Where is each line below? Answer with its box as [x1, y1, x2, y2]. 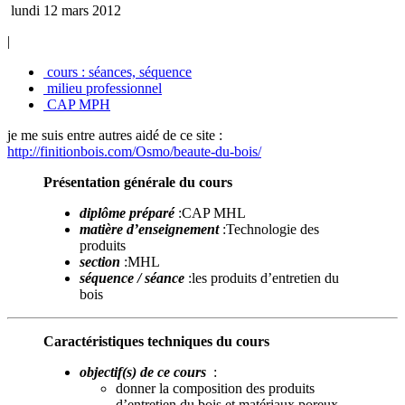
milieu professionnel [43, 80, 162, 96]
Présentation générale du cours [43, 174, 232, 190]
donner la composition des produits [116, 380, 315, 396]
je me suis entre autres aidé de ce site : [7, 127, 222, 143]
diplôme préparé [80, 204, 174, 221]
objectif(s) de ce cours [80, 363, 206, 380]
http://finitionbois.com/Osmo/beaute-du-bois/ [7, 143, 261, 159]
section [80, 253, 120, 269]
